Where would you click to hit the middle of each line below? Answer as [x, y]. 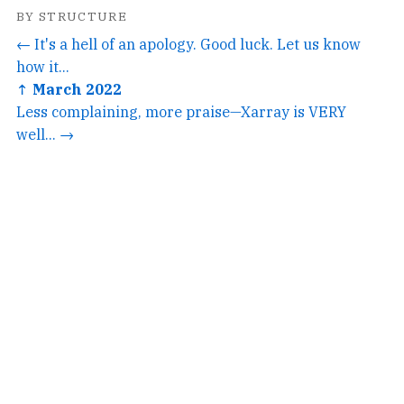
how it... [43, 66]
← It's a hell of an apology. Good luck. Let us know [188, 43]
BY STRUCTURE [72, 16]
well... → [45, 133]
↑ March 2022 [69, 88]
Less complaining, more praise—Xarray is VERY [181, 111]
